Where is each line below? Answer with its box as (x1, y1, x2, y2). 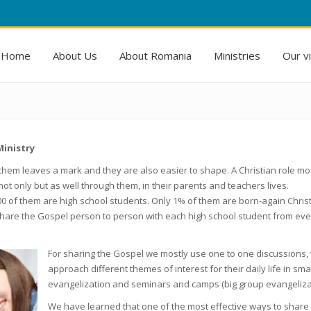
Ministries (214, 48, 260, 62)
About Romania (119, 48, 192, 62)
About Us (53, 48, 97, 62)
